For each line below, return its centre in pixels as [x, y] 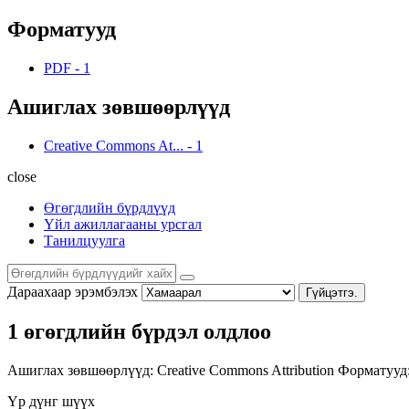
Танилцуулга [84, 240]
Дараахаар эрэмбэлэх [73, 291]
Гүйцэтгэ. [332, 292]
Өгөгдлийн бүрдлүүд [110, 207]
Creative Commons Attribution [247, 371]
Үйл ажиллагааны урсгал [123, 224]
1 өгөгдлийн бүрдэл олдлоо [139, 332]
